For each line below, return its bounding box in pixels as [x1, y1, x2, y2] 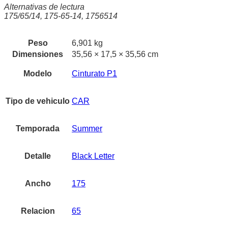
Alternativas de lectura [4, 3, 84, 12]
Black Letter [72, 152, 115, 161]
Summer [72, 124, 102, 133]
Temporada [16, 124, 60, 133]
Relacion [20, 207, 55, 216]
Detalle [24, 152, 51, 161]
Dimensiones [12, 50, 63, 59]
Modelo [23, 69, 52, 78]
